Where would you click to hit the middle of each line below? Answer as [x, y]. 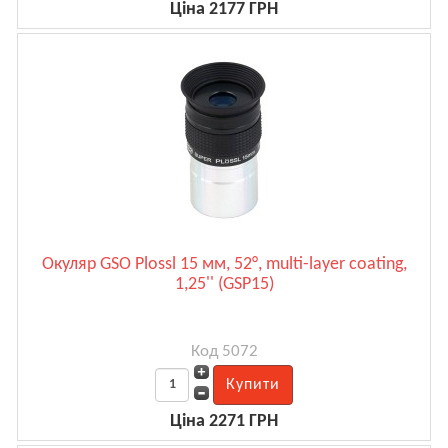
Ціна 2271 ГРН [224, 421]
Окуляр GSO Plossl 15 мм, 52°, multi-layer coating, [224, 264]
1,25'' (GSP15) [224, 284]
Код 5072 [224, 351]
